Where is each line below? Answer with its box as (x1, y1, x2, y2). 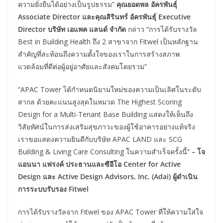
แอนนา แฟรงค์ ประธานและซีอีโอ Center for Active (18, 159, 181, 169)
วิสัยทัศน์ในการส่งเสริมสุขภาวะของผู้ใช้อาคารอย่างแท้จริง (18, 121, 195, 131)
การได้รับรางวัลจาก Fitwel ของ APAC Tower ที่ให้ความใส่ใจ (18, 207, 203, 217)
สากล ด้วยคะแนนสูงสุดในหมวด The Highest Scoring (18, 97, 182, 107)
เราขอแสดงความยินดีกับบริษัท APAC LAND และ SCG (18, 134, 182, 144)
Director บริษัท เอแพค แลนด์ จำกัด (18, 24, 126, 34)
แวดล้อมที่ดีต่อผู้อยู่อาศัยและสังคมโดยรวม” (18, 61, 147, 71)
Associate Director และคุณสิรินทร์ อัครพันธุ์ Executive (18, 11, 191, 21)
